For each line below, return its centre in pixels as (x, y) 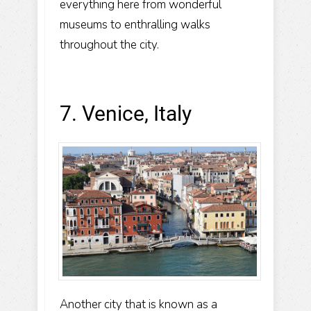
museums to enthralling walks (135, 24)
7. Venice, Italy (126, 113)
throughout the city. (109, 44)
